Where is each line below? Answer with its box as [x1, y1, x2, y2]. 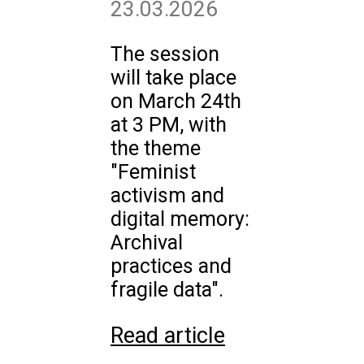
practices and [110, 254, 232, 278]
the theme [110, 136, 201, 160]
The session [110, 42, 219, 66]
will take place [110, 66, 236, 89]
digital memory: [110, 207, 249, 231]
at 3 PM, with [110, 113, 227, 136]
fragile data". [110, 278, 223, 301]
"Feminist [110, 160, 196, 184]
